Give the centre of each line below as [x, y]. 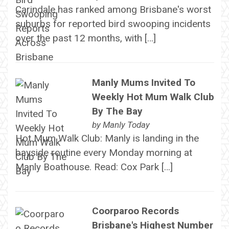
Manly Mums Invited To [143, 82]
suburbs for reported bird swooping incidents [113, 24]
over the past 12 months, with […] [85, 38]
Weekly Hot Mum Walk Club [153, 97]
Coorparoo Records [135, 211]
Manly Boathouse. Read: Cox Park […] [94, 167]
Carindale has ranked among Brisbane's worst [113, 10]
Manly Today [126, 124]
